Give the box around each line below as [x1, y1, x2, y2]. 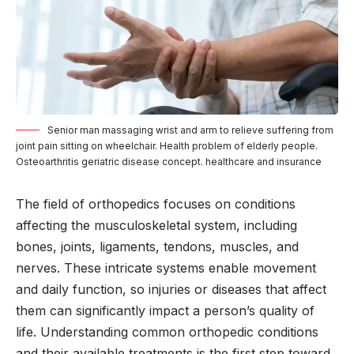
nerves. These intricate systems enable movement [16, 260, 316, 277]
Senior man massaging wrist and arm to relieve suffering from [47, 124, 333, 137]
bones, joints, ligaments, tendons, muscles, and [16, 239, 299, 255]
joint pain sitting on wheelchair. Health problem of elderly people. [16, 140, 318, 153]
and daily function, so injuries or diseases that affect [16, 281, 326, 298]
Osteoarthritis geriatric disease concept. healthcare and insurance [16, 156, 322, 168]
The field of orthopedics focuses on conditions [16, 196, 296, 213]
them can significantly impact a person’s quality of [16, 303, 314, 319]
